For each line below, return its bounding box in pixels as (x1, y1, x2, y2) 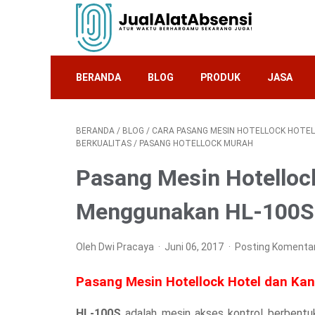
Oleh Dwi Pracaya (76, 241, 156, 252)
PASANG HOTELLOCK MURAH (139, 139, 253, 148)
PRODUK (200, 72, 240, 83)
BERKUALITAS (76, 139, 134, 148)
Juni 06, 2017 (165, 241, 226, 252)
